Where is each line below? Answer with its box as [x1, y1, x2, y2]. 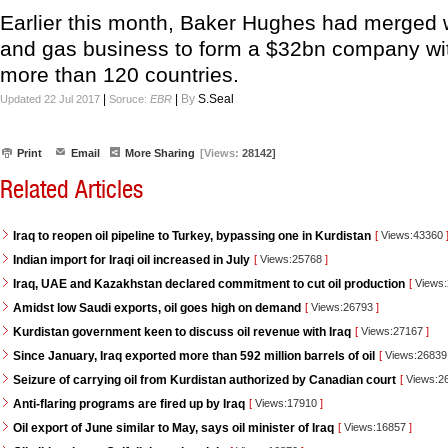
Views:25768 [257, 253, 325, 265]
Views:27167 [358, 325, 426, 337]
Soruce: [109, 93, 150, 105]
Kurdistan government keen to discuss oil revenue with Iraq [13, 325, 351, 339]
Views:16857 [341, 421, 409, 433]
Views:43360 [378, 229, 446, 241]
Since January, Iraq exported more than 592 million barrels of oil [13, 349, 375, 363]
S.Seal [198, 92, 234, 106]
